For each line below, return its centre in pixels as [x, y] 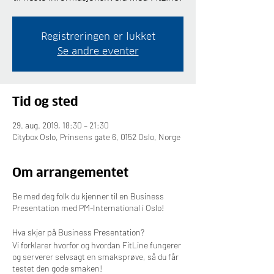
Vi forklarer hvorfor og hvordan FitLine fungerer [97, 245]
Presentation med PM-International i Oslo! [88, 208]
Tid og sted [45, 102]
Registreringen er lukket [98, 36]
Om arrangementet [70, 172]
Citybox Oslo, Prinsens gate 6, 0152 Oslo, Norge [96, 137]
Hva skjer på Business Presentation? [78, 232]
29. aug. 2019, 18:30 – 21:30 [61, 125]
